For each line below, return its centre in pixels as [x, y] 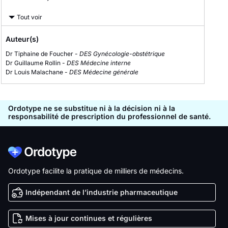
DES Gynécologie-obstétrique [122, 54]
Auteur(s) [22, 39]
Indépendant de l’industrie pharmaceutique [100, 192]
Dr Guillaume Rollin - [36, 63]
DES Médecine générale [104, 72]
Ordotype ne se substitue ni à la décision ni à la [92, 108]
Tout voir [30, 17]
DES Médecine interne [99, 63]
